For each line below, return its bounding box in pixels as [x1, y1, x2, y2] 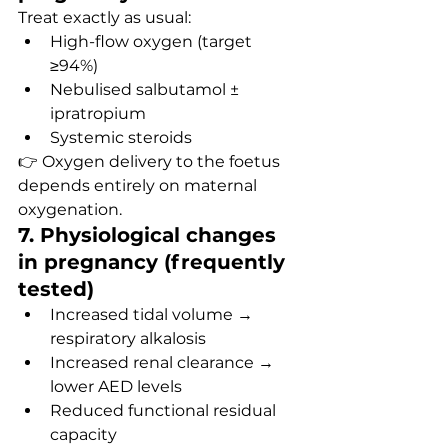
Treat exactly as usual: [18, 8, 191, 27]
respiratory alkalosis [50, 329, 206, 348]
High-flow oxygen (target [50, 32, 256, 51]
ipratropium [50, 104, 146, 123]
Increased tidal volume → [50, 305, 257, 324]
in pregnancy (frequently [18, 250, 291, 274]
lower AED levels [50, 377, 182, 396]
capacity [50, 425, 117, 444]
